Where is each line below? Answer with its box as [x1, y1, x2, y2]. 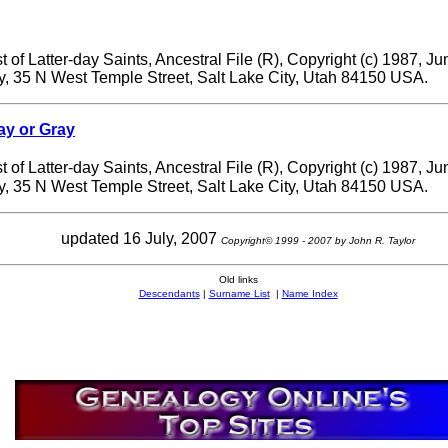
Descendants [138, 287, 200, 299]
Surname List [208, 287, 270, 299]
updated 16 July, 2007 [61, 229, 221, 247]
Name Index [281, 287, 338, 299]
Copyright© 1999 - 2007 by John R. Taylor [221, 234, 415, 246]
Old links [218, 273, 258, 285]
